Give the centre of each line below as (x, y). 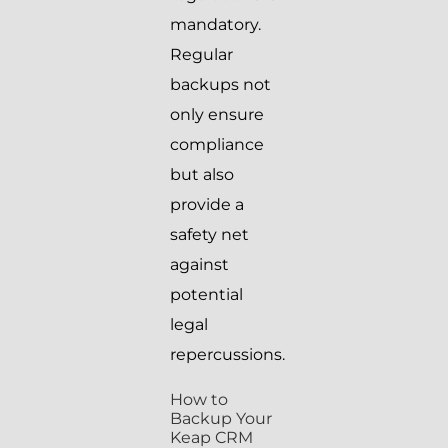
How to (199, 400)
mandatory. (215, 25)
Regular (201, 55)
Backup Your (221, 419)
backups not (220, 85)
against (199, 265)
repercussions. (227, 355)
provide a (207, 205)
